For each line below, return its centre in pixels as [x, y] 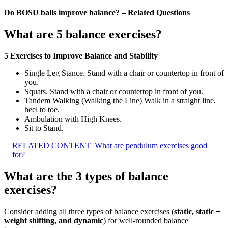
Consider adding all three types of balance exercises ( [89, 211]
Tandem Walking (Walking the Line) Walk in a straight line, [120, 100]
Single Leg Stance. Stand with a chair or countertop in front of [124, 73]
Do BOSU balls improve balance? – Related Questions [97, 12]
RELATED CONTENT [51, 145]
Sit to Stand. [44, 128]
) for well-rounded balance [146, 220]
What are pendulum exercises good [151, 145]
